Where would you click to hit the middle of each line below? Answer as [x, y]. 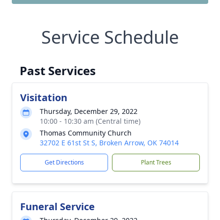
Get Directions [64, 162]
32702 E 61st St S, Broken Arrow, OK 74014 [109, 143]
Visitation [44, 97]
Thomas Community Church [86, 133]
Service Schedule [110, 37]
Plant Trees [156, 162]
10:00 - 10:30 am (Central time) [90, 121]
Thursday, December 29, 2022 [89, 111]
